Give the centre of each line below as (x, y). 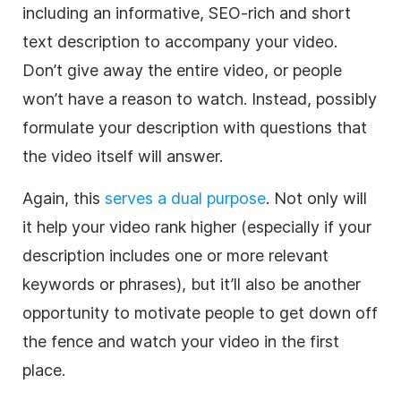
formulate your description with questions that (195, 127)
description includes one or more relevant (175, 255)
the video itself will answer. (123, 156)
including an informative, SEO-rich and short (187, 13)
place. (44, 370)
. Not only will (316, 198)
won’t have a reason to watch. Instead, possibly (200, 98)
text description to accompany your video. (180, 41)
